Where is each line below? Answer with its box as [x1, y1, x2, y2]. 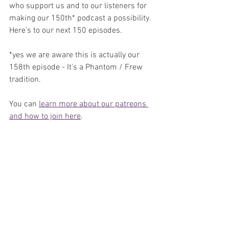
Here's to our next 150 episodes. [9, 25, 122, 36]
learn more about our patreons [39, 99, 148, 109]
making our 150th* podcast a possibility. [9, 13, 153, 24]
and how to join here [9, 111, 81, 122]
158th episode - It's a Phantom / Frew [9, 62, 145, 73]
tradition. [9, 74, 41, 85]
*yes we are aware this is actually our [9, 50, 142, 60]
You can [9, 99, 39, 109]
